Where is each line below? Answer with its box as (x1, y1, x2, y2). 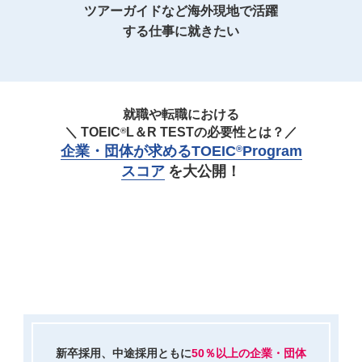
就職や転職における (123, 107, 239, 121)
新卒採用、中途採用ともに (56, 346, 192, 360)
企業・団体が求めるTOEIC (60, 142, 236, 159)
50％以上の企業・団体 (192, 346, 306, 360)
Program (242, 142, 302, 159)
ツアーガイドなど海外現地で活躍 (84, 3, 278, 18)
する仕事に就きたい (123, 23, 239, 38)
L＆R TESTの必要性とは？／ (126, 124, 297, 139)
